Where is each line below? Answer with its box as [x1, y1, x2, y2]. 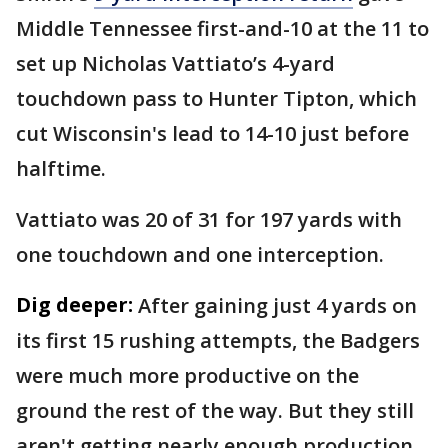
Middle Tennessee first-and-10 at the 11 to [16, 15, 429, 43]
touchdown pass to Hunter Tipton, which [16, 85, 417, 113]
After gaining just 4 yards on [138, 292, 417, 320]
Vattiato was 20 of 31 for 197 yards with [16, 206, 402, 234]
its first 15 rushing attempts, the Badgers [16, 327, 420, 355]
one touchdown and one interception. [16, 241, 384, 269]
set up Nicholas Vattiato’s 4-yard [16, 50, 335, 78]
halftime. [16, 155, 106, 183]
